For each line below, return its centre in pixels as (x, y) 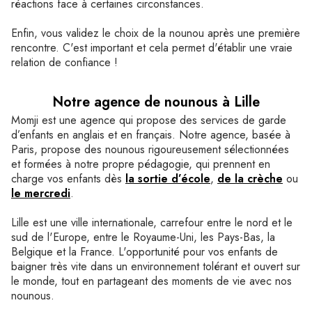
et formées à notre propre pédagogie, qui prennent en (141, 164)
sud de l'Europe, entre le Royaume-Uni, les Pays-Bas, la (143, 237)
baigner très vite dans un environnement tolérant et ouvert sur (156, 266)
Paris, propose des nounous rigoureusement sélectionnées (150, 149)
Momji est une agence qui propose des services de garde (149, 120)
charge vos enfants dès (68, 179)
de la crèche (250, 179)
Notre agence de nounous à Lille (156, 102)
